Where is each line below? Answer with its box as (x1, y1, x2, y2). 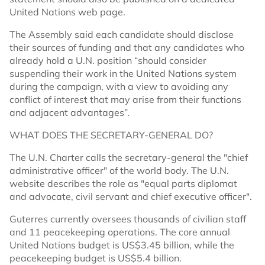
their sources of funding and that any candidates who (9, 41, 244, 54)
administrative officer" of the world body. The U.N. (9, 164, 229, 177)
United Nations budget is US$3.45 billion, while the (9, 239, 234, 251)
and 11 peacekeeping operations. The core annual (9, 226, 230, 238)
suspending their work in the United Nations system (9, 67, 237, 80)
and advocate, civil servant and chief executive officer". (9, 190, 252, 203)
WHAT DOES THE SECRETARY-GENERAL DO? (9, 129, 213, 141)
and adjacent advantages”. (9, 106, 130, 119)
